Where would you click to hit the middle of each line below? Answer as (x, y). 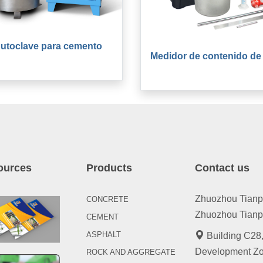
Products (109, 168)
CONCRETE (107, 200)
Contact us (222, 168)
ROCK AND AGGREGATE (131, 252)
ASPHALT (103, 235)
